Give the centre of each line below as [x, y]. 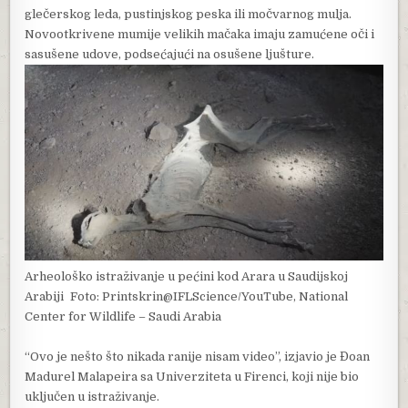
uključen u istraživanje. [92, 397]
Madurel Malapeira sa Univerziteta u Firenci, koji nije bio [192, 377]
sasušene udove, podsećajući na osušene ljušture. [170, 55]
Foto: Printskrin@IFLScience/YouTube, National [209, 297]
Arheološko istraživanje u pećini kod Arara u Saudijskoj [187, 277]
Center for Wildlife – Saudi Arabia [123, 317]
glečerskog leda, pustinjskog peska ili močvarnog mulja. [189, 15]
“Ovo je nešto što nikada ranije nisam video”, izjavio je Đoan [198, 357]
